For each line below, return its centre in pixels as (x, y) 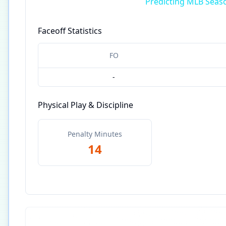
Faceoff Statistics (70, 31)
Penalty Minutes (95, 134)
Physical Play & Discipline (86, 105)
